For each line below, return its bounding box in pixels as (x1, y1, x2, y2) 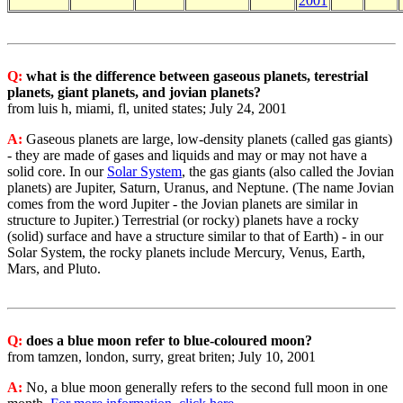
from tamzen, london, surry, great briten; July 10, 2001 (7, 349, 316, 364)
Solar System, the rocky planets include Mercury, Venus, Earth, (7, 245, 365, 260)
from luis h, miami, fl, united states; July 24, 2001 (7, 101, 287, 116)
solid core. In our (7, 164, 107, 179)
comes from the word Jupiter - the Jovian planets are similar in (7, 196, 358, 211)
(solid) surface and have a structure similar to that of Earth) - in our (7, 228, 383, 244)
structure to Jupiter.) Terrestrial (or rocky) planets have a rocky (7, 212, 359, 228)
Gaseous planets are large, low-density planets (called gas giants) (26, 131, 392, 147)
